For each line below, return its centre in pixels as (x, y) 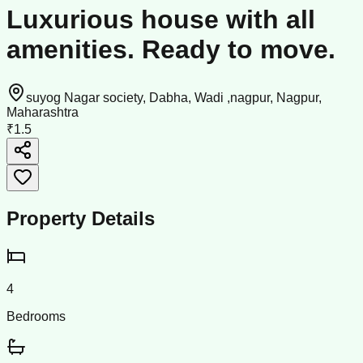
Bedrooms (36, 316)
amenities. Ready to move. (171, 50)
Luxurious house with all (161, 20)
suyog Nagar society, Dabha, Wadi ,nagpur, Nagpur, (174, 97)
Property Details (81, 218)
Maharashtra (43, 112)
